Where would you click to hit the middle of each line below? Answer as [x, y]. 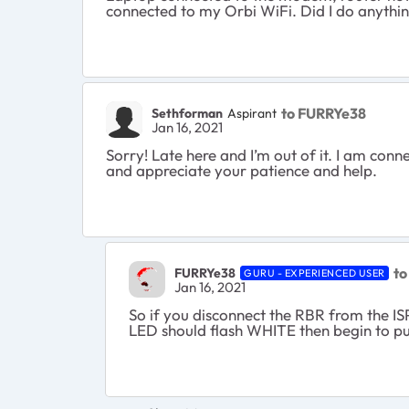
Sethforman [187, 113]
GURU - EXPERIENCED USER [315, 273]
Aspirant [252, 113]
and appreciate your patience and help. [241, 171]
